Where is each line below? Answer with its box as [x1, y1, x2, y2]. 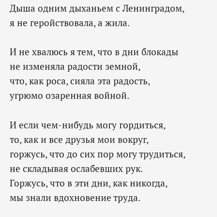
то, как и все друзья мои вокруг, [10, 133, 149, 145]
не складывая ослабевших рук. [10, 162, 143, 174]
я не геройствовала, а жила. [10, 16, 130, 29]
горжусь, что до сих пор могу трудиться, [10, 147, 186, 160]
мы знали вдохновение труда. [10, 191, 140, 203]
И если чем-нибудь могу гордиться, [10, 118, 166, 131]
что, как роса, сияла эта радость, [10, 75, 150, 87]
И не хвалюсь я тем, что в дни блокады [10, 46, 178, 58]
